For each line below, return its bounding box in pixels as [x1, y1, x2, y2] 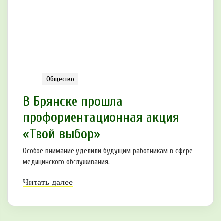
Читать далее [23, 177, 73, 187]
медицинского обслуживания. [23, 157, 110, 166]
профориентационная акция [23, 109, 179, 125]
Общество [46, 74, 74, 83]
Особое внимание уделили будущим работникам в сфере [23, 147, 193, 155]
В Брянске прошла [23, 93, 123, 109]
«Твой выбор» [23, 125, 100, 142]
